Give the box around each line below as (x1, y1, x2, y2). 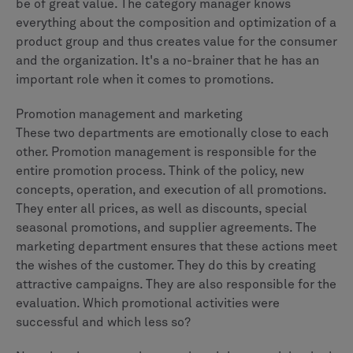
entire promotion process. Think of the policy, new (16, 164, 304, 177)
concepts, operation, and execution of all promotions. (16, 183, 326, 196)
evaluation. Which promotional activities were (16, 296, 280, 310)
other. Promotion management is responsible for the (16, 145, 317, 158)
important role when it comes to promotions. (16, 72, 274, 86)
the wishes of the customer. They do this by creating (16, 258, 316, 272)
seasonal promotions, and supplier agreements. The (16, 221, 317, 234)
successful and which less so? (16, 315, 191, 329)
